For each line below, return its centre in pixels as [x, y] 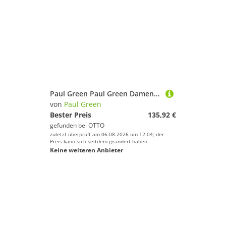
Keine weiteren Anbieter [87, 150]
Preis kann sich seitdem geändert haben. [99, 141]
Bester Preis [71, 115]
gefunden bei [69, 125]
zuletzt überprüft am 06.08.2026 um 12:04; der [107, 134]
